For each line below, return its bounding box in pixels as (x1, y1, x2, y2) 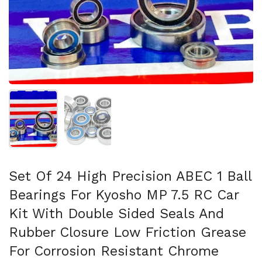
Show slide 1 (33, 92, 82, 101)
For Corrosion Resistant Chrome (9, 243, 219, 259)
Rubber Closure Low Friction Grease (9, 224, 246, 240)
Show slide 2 (88, 92, 139, 101)
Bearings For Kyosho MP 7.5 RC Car (9, 187, 239, 203)
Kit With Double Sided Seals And (9, 205, 224, 222)
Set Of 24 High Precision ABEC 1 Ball (9, 168, 251, 184)
